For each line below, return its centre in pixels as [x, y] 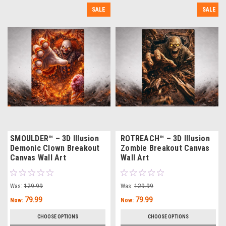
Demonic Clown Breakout [55, 148]
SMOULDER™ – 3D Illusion [54, 138]
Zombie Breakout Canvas [165, 148]
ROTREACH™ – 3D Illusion [165, 138]
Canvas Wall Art [38, 157]
